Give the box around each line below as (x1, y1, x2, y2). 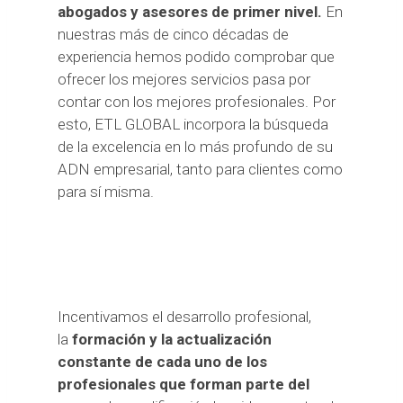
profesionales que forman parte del (58, 374, 309, 393)
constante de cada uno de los (58, 352, 267, 371)
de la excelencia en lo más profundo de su (58, 137, 333, 156)
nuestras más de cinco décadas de (58, 24, 289, 43)
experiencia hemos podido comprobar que (58, 47, 335, 66)
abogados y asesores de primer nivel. (58, 2, 322, 21)
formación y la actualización (72, 329, 272, 348)
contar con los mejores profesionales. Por (58, 92, 336, 111)
